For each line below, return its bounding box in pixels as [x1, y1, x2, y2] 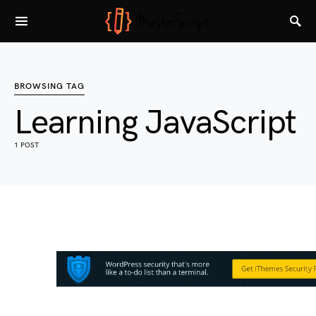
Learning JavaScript [14, 103, 297, 143]
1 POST [14, 141, 39, 150]
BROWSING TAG [14, 81, 85, 92]
